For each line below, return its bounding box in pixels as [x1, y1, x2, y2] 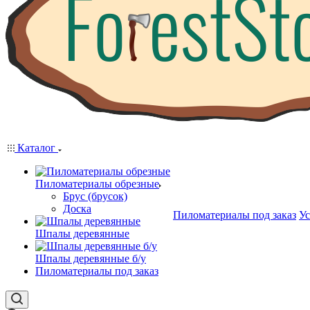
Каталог [15, 142, 58, 154]
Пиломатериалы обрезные [35, 178, 159, 190]
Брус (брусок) [63, 190, 127, 202]
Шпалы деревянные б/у [35, 253, 146, 264]
